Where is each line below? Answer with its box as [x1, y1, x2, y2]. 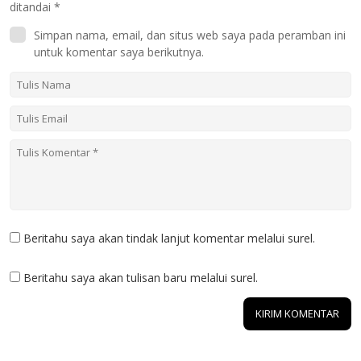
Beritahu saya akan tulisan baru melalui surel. [23, 270, 258, 286]
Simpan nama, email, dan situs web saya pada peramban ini [34, 27, 346, 44]
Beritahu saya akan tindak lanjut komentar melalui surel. [23, 230, 315, 247]
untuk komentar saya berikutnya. [34, 44, 204, 60]
